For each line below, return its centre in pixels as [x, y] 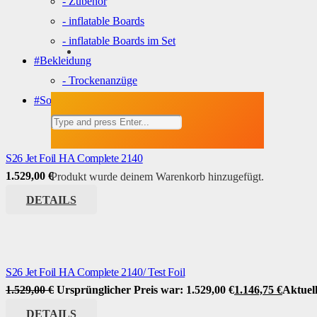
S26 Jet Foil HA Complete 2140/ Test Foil [96, 272]
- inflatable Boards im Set [119, 41]
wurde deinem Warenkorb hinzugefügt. [175, 177]
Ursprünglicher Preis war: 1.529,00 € [145, 289]
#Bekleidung [63, 60]
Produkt [69, 177]
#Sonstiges [58, 100]
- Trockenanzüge [100, 80]
